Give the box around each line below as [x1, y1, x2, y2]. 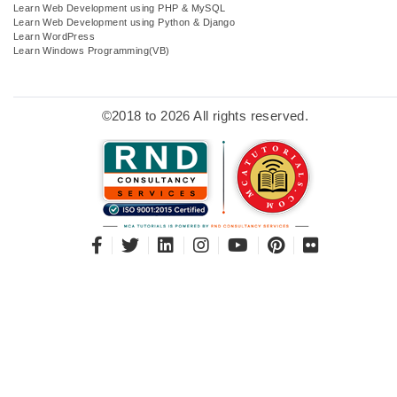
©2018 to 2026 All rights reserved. [101, 107, 309, 123]
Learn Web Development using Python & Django [13, 16, 236, 27]
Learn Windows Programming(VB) [13, 44, 170, 56]
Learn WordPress [13, 30, 95, 42]
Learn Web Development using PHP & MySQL [13, 2, 226, 13]
